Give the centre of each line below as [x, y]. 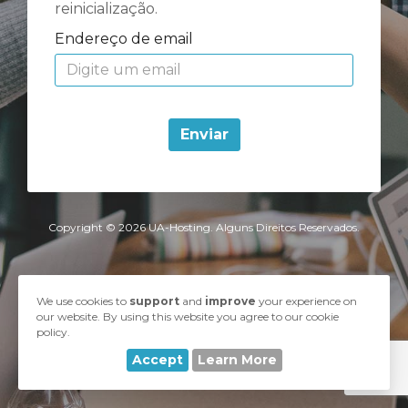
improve [230, 301]
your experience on [306, 301]
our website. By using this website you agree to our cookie [188, 316]
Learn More [237, 360]
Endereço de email [124, 38]
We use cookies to [83, 301]
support [154, 301]
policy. [53, 332]
